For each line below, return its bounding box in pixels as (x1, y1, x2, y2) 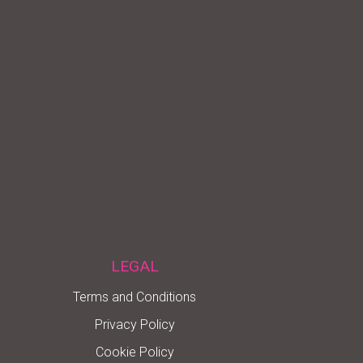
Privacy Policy (94, 316, 175, 332)
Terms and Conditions (73, 288, 196, 305)
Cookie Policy (95, 344, 174, 360)
